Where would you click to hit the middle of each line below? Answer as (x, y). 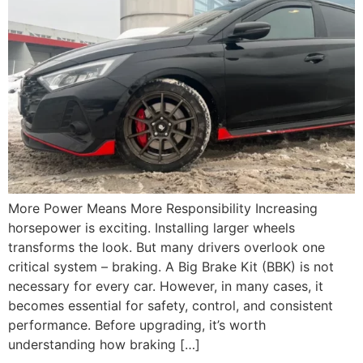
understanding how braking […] (104, 344)
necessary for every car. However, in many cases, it (166, 286)
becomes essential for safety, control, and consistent (171, 305)
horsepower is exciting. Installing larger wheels (152, 227)
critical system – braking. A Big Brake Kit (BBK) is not (171, 266)
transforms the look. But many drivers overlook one (167, 247)
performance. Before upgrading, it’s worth (137, 325)
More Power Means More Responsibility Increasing (163, 208)
